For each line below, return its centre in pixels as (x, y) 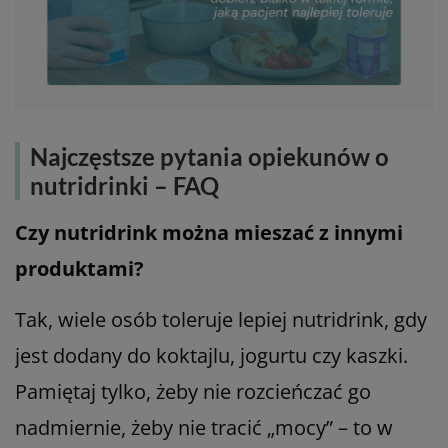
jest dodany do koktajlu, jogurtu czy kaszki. (211, 355)
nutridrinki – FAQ (124, 185)
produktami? (79, 268)
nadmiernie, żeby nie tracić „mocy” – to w (204, 427)
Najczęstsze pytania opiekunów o (209, 156)
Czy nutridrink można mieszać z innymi (209, 232)
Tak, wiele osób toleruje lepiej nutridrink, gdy (221, 319)
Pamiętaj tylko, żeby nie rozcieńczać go (193, 391)
